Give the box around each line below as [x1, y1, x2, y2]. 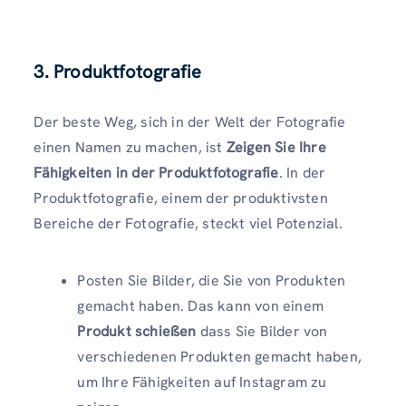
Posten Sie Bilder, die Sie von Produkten [77, 270, 346, 290]
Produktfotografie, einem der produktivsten [34, 188, 328, 208]
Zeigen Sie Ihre [226, 137, 326, 157]
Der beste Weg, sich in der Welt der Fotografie [34, 111, 346, 131]
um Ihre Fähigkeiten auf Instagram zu [77, 372, 327, 391]
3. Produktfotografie [34, 59, 202, 83]
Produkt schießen [77, 321, 197, 341]
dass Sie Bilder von [196, 321, 328, 341]
